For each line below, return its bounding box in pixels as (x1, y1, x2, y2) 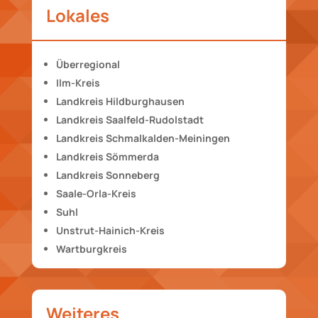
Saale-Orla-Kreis (55, 186, 136, 200)
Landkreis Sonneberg (55, 168, 160, 182)
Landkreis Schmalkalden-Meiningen (55, 131, 230, 145)
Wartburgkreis (55, 241, 127, 256)
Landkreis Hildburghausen (55, 94, 185, 108)
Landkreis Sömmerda (55, 149, 159, 163)
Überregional (55, 57, 120, 71)
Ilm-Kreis (55, 75, 100, 89)
